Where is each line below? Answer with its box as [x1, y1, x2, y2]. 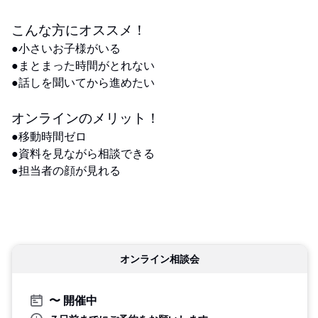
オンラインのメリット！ [11, 108, 160, 126]
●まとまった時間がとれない [11, 57, 155, 73]
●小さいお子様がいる [11, 40, 121, 56]
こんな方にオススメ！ [11, 20, 146, 38]
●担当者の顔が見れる [11, 162, 121, 178]
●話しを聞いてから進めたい [11, 74, 155, 90]
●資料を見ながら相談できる [11, 145, 155, 161]
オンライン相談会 [120, 251, 199, 265]
